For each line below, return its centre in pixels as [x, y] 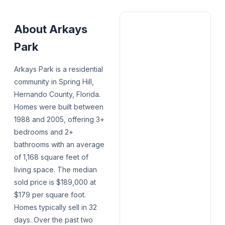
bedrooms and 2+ [44, 132]
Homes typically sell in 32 [55, 207]
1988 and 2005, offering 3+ [59, 120]
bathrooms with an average [59, 145]
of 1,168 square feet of [51, 157]
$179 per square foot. [50, 195]
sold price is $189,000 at [55, 182]
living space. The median [55, 170]
